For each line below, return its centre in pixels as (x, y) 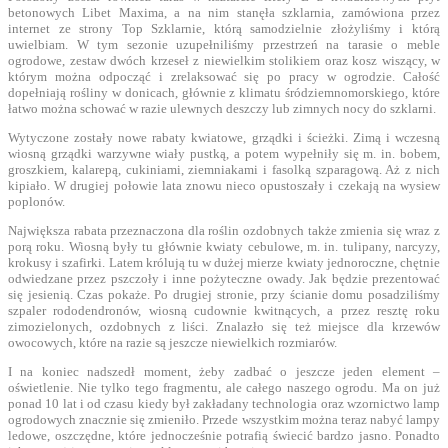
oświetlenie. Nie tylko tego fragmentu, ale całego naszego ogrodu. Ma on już (224, 387)
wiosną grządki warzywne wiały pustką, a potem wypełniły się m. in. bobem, (224, 153)
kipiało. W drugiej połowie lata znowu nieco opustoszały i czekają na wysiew (224, 185)
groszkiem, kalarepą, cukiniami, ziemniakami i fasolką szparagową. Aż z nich (224, 169)
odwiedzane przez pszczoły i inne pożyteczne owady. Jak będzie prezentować (224, 278)
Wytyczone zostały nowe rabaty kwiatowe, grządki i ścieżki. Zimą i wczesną (224, 137)
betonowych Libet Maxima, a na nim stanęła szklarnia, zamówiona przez (224, 12)
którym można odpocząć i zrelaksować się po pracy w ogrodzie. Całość (224, 76)
